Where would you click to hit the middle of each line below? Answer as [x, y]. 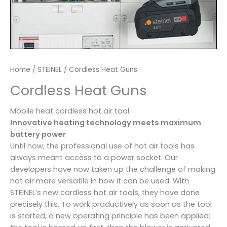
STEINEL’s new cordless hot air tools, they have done [105, 193]
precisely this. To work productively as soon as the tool [111, 204]
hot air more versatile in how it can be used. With [100, 181]
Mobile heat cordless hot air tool [70, 111]
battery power [38, 135]
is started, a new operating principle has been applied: [110, 216]
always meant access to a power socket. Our [94, 158]
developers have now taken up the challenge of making [113, 169]
